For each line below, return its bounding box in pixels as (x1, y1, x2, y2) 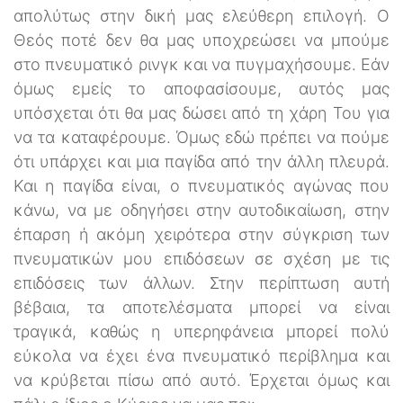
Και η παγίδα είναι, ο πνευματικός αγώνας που (13, 175, 390, 195)
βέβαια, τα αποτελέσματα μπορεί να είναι (13, 297, 390, 317)
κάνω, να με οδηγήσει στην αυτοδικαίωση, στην (13, 200, 390, 219)
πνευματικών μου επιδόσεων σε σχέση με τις (13, 248, 390, 268)
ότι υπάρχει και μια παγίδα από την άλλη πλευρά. (13, 151, 390, 171)
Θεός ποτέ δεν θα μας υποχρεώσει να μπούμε (13, 30, 390, 49)
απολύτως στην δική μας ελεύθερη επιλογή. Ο (13, 5, 390, 25)
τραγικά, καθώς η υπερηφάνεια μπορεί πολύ (13, 321, 390, 341)
